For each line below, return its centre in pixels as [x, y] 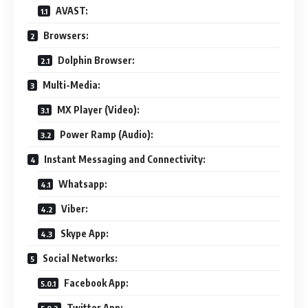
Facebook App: [96, 283]
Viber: [74, 209]
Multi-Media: [70, 85]
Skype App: [84, 234]
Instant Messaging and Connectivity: [124, 159]
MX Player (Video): [97, 110]
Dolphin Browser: [95, 60]
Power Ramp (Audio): [106, 135]
